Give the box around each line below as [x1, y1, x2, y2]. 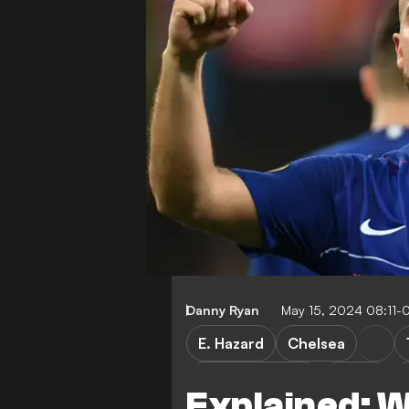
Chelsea [288, 333, 345, 352]
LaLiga [333, 370, 379, 389]
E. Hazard [198, 333, 264, 352]
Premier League [198, 370, 309, 389]
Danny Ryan [186, 301, 259, 318]
